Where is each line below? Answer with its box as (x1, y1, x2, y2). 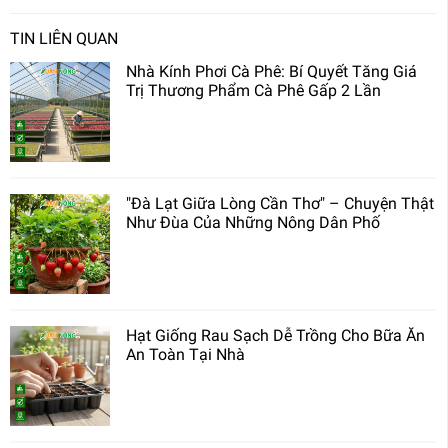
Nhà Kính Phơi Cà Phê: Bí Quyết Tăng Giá (126, 62, 417, 82)
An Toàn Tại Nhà (126, 345, 245, 365)
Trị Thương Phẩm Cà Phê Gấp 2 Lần (126, 81, 381, 101)
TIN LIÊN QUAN (10, 29, 118, 49)
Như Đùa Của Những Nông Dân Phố (126, 213, 380, 233)
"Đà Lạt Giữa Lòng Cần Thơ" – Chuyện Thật (126, 194, 434, 214)
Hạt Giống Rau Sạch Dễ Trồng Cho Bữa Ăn (126, 326, 425, 346)
